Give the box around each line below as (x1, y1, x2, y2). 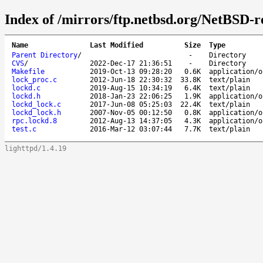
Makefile (12, 67, 45, 76)
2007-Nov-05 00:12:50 (90, 108, 172, 117)
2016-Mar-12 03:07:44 (90, 124, 172, 133)
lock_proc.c (12, 75, 57, 84)
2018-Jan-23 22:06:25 (90, 92, 172, 100)
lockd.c (12, 83, 41, 92)
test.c (12, 124, 36, 133)
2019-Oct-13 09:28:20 (90, 67, 172, 76)
